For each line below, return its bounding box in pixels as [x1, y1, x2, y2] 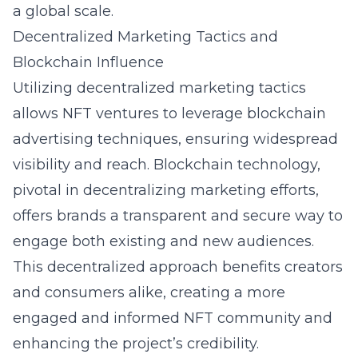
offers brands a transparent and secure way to [13, 207, 343, 225]
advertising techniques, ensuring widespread [13, 130, 338, 148]
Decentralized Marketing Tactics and [13, 28, 278, 46]
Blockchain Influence [13, 54, 164, 71]
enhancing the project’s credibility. [13, 335, 259, 352]
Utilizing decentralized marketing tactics [13, 79, 306, 97]
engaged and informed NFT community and [13, 309, 332, 327]
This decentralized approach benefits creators [13, 258, 343, 276]
